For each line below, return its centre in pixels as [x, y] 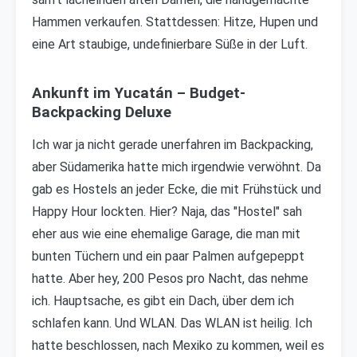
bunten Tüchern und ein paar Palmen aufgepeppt [168, 256]
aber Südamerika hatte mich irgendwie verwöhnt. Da [177, 167]
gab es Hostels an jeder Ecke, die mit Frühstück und [177, 189]
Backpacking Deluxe [102, 112]
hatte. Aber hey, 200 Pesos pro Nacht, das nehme [170, 279]
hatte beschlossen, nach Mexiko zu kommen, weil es [178, 345]
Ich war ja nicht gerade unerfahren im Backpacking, [173, 145]
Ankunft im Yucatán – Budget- [139, 93]
